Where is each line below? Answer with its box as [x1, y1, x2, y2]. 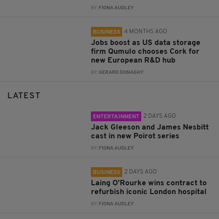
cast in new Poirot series [91, 132, 180, 141]
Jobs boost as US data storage [91, 39, 201, 47]
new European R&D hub [91, 57, 176, 65]
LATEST [7, 92, 41, 101]
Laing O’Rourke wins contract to [91, 179, 207, 188]
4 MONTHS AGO [124, 29, 168, 35]
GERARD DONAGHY [99, 70, 144, 75]
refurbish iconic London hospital [91, 188, 207, 197]
